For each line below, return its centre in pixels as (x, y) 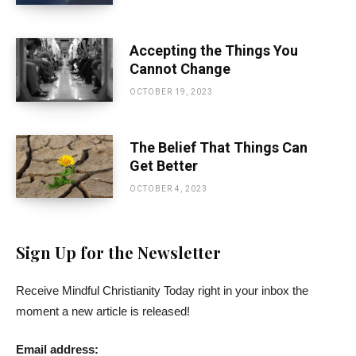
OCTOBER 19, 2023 (171, 92)
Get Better (163, 165)
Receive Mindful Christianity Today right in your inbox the (162, 291)
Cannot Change (180, 69)
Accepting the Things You (213, 51)
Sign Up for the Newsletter (118, 253)
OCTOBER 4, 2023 (168, 188)
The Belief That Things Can (218, 147)
